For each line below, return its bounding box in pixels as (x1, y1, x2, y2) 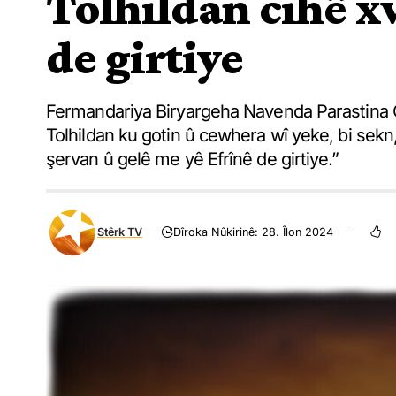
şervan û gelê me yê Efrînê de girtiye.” (46, 148, 339, 170)
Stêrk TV (97, 225, 143, 239)
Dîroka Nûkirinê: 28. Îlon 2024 (173, 225, 334, 239)
